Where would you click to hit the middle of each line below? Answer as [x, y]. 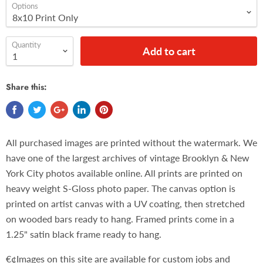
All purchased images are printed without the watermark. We [131, 142]
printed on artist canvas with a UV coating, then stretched [125, 203]
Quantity [26, 44]
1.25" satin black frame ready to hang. [84, 234]
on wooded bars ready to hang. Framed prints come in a [120, 218]
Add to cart [169, 51]
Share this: [26, 87]
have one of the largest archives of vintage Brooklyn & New [128, 157]
